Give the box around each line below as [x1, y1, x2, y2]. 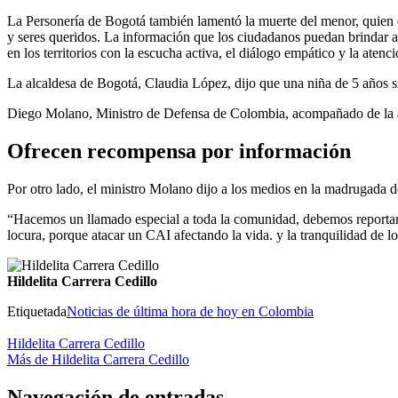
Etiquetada [7, 303, 67, 319]
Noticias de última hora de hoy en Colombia [67, 303, 314, 319]
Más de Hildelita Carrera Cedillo [7, 351, 189, 367]
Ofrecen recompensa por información [7, 139, 351, 163]
